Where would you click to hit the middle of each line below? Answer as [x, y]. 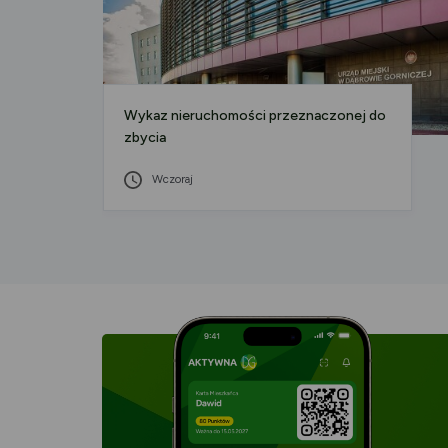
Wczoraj [172, 179]
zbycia [145, 138]
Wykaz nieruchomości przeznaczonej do [255, 116]
